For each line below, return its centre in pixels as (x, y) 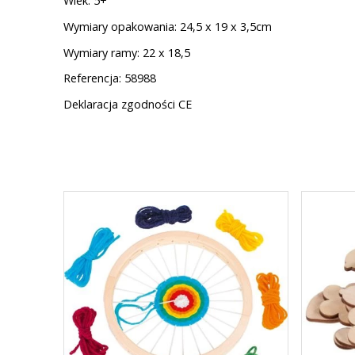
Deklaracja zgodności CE (128, 105)
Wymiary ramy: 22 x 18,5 (127, 52)
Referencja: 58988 (110, 78)
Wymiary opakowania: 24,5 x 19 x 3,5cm (168, 26)
